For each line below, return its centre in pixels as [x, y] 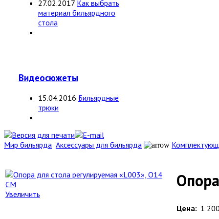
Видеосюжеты [48, 78]
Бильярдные [99, 98]
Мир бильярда [28, 144]
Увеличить [23, 194]
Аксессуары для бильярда [99, 144]
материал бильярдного [77, 13]
